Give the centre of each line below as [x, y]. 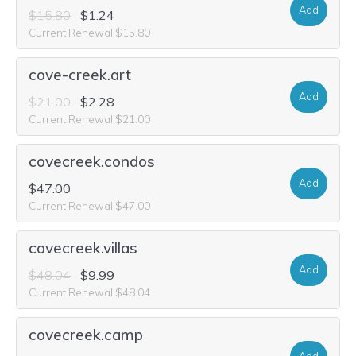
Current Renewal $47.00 [89, 205]
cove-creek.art [80, 75]
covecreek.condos [92, 161]
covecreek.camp [86, 335]
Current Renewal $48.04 [89, 292]
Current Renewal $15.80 [89, 32]
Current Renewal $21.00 [89, 119]
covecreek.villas [83, 248]
